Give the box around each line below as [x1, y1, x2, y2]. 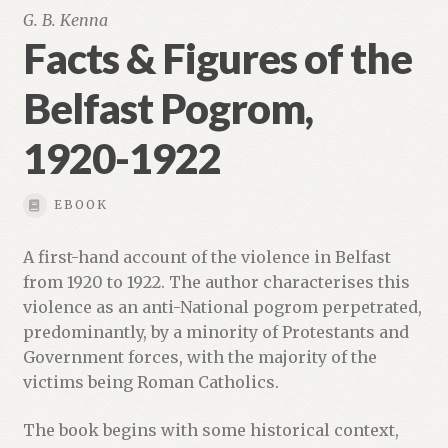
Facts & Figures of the [22, 32, 412, 83]
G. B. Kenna [22, 9, 108, 30]
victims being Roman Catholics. [22, 371, 279, 392]
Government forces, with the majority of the [22, 346, 377, 367]
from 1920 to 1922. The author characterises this [22, 271, 410, 292]
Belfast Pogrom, [22, 82, 313, 133]
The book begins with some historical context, [22, 419, 399, 440]
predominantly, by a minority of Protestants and [22, 321, 409, 342]
